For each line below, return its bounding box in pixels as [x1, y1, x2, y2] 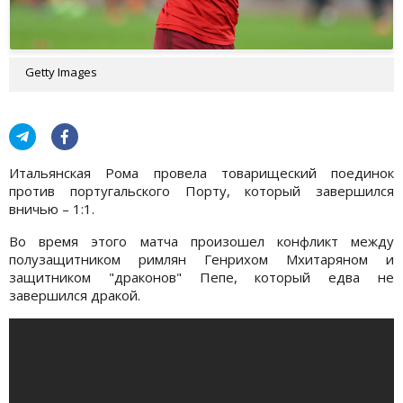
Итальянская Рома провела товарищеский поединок [9, 163, 394, 182]
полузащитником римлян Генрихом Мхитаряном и [9, 249, 394, 268]
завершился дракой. [9, 285, 140, 304]
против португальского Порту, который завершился [9, 181, 394, 200]
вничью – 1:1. [9, 199, 94, 218]
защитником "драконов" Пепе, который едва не [9, 267, 394, 286]
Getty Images [25, 63, 97, 80]
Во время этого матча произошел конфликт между [9, 231, 394, 250]
